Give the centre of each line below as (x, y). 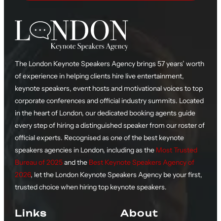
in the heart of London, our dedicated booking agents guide (105, 113)
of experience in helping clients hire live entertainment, (99, 76)
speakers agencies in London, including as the (85, 150)
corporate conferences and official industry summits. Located (109, 101)
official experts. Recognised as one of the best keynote (99, 138)
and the (75, 163)
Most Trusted (176, 150)
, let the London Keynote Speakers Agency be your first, (116, 175)
